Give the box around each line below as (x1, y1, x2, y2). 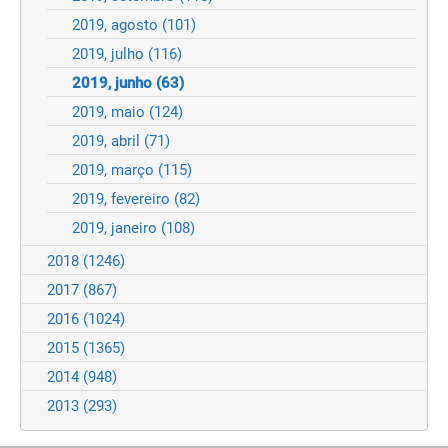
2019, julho (72, 45, 148, 64)
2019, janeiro (72, 219, 161, 238)
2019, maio (72, 103, 149, 122)
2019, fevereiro (72, 190, 174, 209)
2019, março (72, 161, 158, 180)
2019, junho (72, 74, 156, 93)
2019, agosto (72, 16, 162, 35)
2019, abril (72, 132, 144, 151)
